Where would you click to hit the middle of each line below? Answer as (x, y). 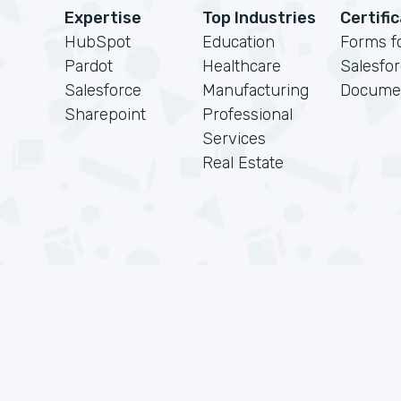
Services (234, 139)
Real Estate (243, 163)
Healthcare (242, 66)
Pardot (89, 66)
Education (239, 42)
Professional (247, 115)
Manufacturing (256, 90)
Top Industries (259, 18)
